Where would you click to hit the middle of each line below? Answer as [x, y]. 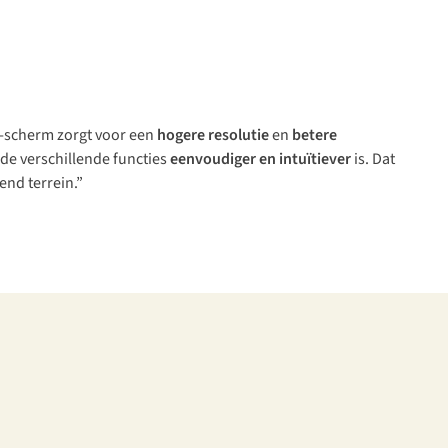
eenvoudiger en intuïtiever [260, 159]
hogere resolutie [213, 135]
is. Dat [373, 159]
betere [314, 135]
